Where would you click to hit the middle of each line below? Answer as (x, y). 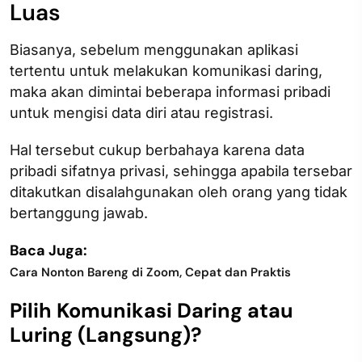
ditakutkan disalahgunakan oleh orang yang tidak (179, 192)
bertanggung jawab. (83, 213)
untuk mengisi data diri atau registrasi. (141, 113)
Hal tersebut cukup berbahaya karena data (157, 150)
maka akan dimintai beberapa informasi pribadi (170, 92)
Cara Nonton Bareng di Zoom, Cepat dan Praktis (150, 273)
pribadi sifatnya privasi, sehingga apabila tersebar (181, 171)
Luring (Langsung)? (106, 335)
